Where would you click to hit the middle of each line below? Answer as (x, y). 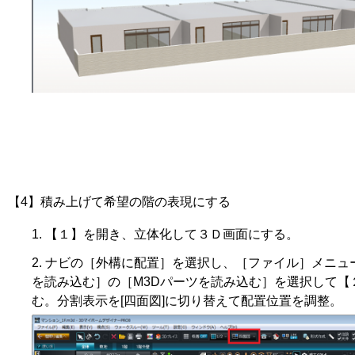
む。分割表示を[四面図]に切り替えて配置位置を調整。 (187, 301)
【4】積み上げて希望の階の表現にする (119, 202)
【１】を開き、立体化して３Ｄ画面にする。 (172, 235)
